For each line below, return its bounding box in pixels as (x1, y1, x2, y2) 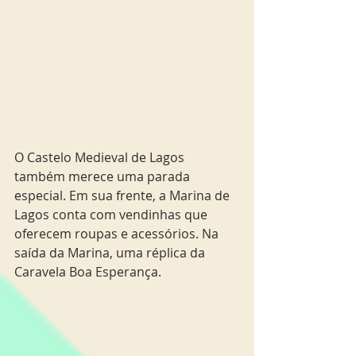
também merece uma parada (14, 168, 193, 185)
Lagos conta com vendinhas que (14, 206, 211, 223)
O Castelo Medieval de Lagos (14, 149, 188, 166)
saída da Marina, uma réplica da (14, 244, 208, 261)
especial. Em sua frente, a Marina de (14, 187, 233, 204)
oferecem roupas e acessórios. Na (14, 225, 222, 242)
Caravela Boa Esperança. (14, 263, 161, 281)
